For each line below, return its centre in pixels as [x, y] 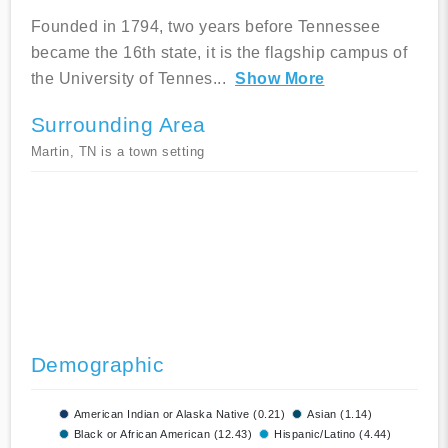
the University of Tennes [121, 79]
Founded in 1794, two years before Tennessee [205, 27]
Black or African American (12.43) [162, 434]
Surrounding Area [118, 125]
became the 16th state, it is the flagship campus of [218, 53]
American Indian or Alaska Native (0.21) [179, 414]
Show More [280, 79]
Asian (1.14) [339, 414]
